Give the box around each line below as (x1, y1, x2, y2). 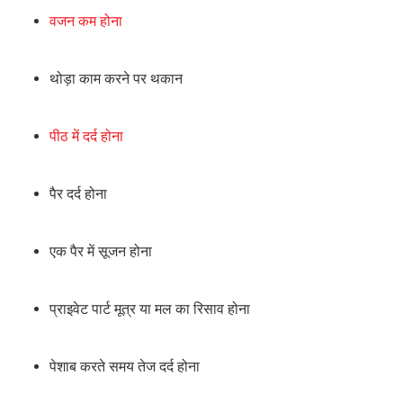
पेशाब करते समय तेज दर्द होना (49, 358, 200, 376)
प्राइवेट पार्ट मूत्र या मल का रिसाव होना (49, 300, 250, 318)
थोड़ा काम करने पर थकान (49, 70, 183, 88)
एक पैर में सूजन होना (49, 243, 152, 261)
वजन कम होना (49, 13, 122, 31)
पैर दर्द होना (49, 185, 107, 203)
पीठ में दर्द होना (49, 128, 123, 146)
